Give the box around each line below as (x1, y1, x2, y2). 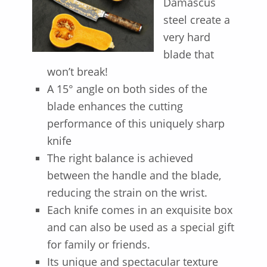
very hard (163, 30, 210, 45)
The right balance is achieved (46, 151, 193, 166)
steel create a (163, 13, 230, 27)
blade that (163, 47, 214, 62)
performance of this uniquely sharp (46, 116, 225, 131)
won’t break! (46, 64, 108, 79)
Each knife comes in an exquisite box (46, 203, 232, 218)
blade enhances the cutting (46, 99, 183, 114)
